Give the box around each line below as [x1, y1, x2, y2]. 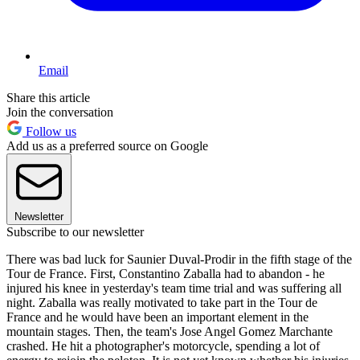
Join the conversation [6, 104, 113, 119]
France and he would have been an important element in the [6, 309, 309, 324]
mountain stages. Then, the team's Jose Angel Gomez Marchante [6, 324, 333, 338]
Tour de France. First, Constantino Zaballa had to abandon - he [6, 266, 325, 280]
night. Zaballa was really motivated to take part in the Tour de [6, 295, 317, 309]
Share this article [6, 90, 90, 104]
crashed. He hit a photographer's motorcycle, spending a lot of [6, 338, 320, 353]
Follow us [22, 124, 76, 138]
